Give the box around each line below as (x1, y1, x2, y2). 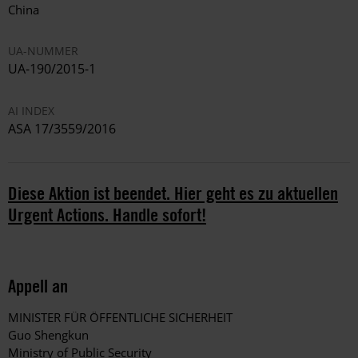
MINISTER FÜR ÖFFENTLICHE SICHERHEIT (8, 309, 233, 326)
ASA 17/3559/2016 (8, 120, 116, 138)
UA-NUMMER (8, 43, 78, 59)
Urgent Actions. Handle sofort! (8, 203, 206, 227)
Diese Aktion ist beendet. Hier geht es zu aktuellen (8, 181, 338, 205)
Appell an (8, 274, 68, 298)
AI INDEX (8, 103, 54, 119)
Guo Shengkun (8, 327, 89, 344)
